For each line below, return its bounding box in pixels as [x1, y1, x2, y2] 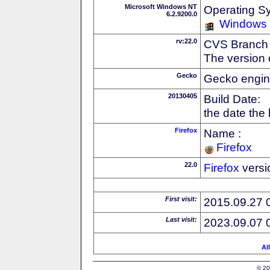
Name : [204, 126, 241, 140]
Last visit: [166, 215, 197, 223]
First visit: [165, 195, 197, 202]
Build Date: [204, 92, 260, 105]
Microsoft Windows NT [125, 2, 197, 10]
